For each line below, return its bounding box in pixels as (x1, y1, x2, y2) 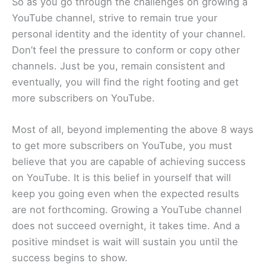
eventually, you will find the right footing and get (12, 75, 239, 88)
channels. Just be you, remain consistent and (12, 59, 225, 72)
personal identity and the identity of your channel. (12, 27, 246, 40)
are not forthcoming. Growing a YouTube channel (12, 204, 242, 216)
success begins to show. (12, 252, 128, 264)
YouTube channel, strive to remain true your (12, 11, 217, 24)
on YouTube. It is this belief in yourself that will (12, 172, 231, 184)
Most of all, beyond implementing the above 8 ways (12, 123, 254, 136)
